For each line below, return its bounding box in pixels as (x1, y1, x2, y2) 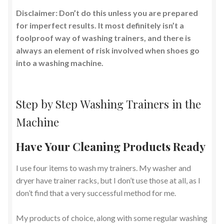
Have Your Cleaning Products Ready (16, 138, 205, 154)
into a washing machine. (16, 58, 103, 68)
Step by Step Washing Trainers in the (16, 96, 201, 112)
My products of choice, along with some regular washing (16, 212, 207, 222)
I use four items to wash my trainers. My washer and (16, 162, 191, 172)
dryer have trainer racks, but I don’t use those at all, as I (16, 175, 200, 185)
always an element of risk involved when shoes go (16, 45, 199, 55)
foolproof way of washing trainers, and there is (16, 33, 191, 43)
